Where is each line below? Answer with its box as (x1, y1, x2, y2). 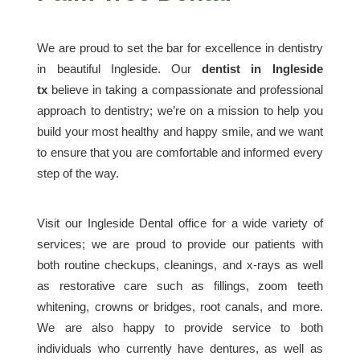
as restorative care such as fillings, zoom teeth (37, 279, 323, 293)
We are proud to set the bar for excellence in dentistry (37, 41, 323, 55)
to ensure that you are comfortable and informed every (37, 145, 323, 160)
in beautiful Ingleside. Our (37, 62, 202, 76)
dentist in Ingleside (202, 62, 323, 76)
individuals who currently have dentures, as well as (37, 342, 323, 356)
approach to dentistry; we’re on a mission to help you (37, 104, 323, 118)
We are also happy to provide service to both (37, 321, 323, 335)
